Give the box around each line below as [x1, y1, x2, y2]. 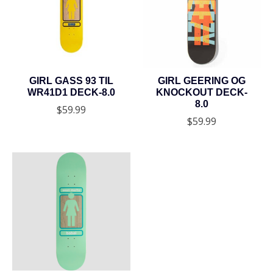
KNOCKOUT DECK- [155, 87, 247, 98]
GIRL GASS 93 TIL [29, 76, 113, 87]
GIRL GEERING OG [157, 76, 246, 87]
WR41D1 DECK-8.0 [27, 87, 115, 98]
